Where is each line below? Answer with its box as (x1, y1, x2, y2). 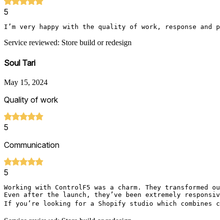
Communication (4, 139, 59, 150)
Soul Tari (4, 57, 35, 68)
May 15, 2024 (4, 78, 48, 86)
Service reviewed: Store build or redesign (4, 38, 132, 47)
